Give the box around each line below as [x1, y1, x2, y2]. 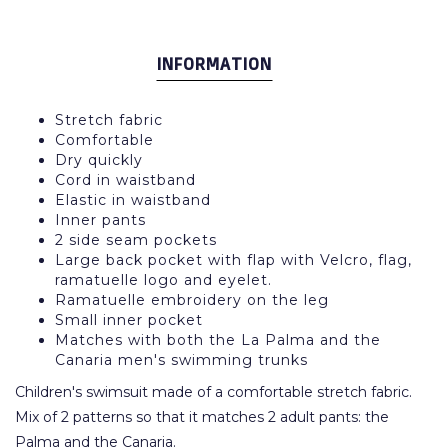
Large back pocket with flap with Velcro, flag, [55, 251, 412, 269]
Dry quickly [55, 151, 143, 169]
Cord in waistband [55, 171, 196, 189]
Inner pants [55, 211, 146, 229]
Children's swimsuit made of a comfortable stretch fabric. [15, 383, 412, 401]
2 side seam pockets [55, 231, 217, 249]
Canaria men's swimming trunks [55, 351, 308, 369]
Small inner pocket [55, 311, 203, 329]
